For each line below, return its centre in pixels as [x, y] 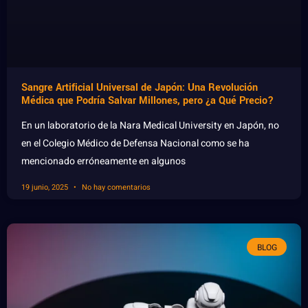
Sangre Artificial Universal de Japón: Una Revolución [140, 88]
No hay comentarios [115, 188]
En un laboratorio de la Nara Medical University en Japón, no [150, 126]
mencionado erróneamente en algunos [103, 162]
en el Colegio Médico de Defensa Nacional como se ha [135, 144]
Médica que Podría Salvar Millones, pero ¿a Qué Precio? [147, 101]
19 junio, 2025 [46, 188]
